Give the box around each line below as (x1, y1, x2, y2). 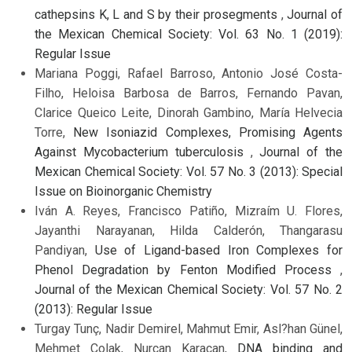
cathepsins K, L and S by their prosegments (35, 7, 281, 23)
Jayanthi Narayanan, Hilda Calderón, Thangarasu (35, 223, 343, 239)
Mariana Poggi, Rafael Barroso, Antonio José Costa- (35, 66, 343, 82)
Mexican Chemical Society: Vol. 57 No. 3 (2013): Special (35, 164, 343, 180)
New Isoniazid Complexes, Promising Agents (73, 125, 343, 141)
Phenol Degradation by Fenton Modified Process (35, 262, 340, 278)
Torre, (35, 125, 74, 141)
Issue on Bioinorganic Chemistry (35, 184, 212, 200)
